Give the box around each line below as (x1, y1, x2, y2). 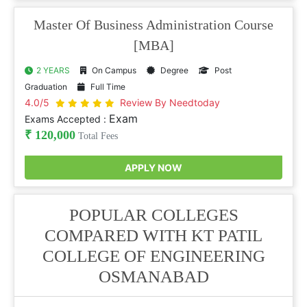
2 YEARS (36, 65, 70, 75)
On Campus (90, 65, 136, 75)
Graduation (25, 82, 67, 92)
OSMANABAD (98, 267, 209, 286)
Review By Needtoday (120, 97, 220, 108)
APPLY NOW (125, 162, 182, 173)
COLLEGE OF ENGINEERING (42, 247, 265, 265)
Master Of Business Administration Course (34, 17, 273, 32)
